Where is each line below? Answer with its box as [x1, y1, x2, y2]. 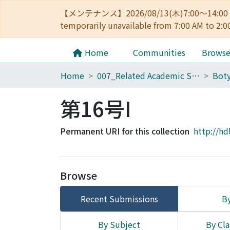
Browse [60, 168, 97, 183]
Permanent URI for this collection [60, 125, 189, 137]
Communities [133, 46, 185, 59]
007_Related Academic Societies [191, 69, 200, 82]
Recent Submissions [80, 193, 158, 205]
